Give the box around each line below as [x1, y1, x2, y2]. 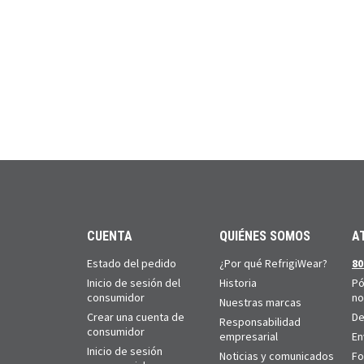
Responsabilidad [219, 314, 301, 329]
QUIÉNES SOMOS [219, 227, 310, 244]
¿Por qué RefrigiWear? [219, 255, 327, 271]
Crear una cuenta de [87, 309, 184, 324]
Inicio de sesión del [87, 275, 180, 290]
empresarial [219, 328, 278, 344]
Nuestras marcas [219, 294, 301, 310]
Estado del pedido [87, 255, 176, 271]
